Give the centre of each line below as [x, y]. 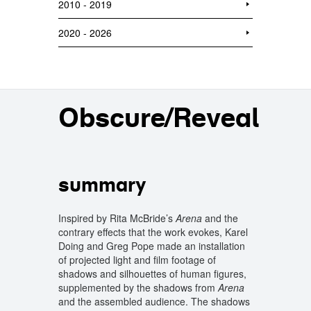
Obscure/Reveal [159, 117]
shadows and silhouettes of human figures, [152, 274]
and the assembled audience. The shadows [154, 301]
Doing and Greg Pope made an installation [152, 246]
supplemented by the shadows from [138, 287]
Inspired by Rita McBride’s [117, 218]
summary [102, 185]
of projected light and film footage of [137, 260]
